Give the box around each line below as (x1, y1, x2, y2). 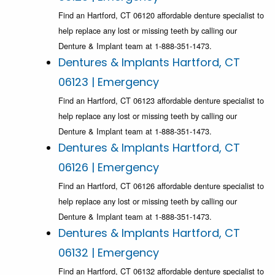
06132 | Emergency (58, 245, 159, 261)
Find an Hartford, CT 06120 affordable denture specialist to (58, 9, 264, 21)
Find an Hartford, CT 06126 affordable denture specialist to (58, 180, 264, 192)
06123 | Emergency (58, 74, 159, 90)
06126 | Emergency (58, 160, 159, 176)
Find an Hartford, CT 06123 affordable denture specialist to (58, 95, 264, 107)
